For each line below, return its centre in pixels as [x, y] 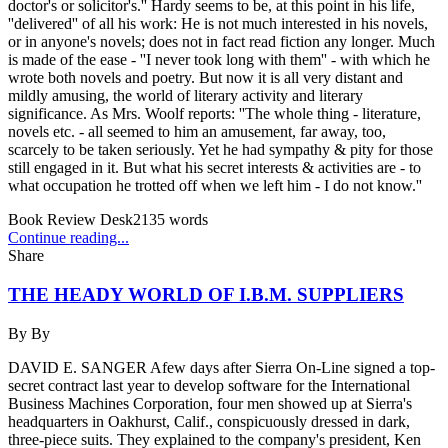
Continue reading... [68, 238]
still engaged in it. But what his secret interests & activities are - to [214, 168]
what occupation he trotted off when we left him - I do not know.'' [215, 186]
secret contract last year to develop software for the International [209, 385]
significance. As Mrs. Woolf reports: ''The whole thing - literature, [214, 114]
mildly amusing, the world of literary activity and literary [185, 96]
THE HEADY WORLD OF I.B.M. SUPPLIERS [206, 294]
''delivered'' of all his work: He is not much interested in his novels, [218, 24]
